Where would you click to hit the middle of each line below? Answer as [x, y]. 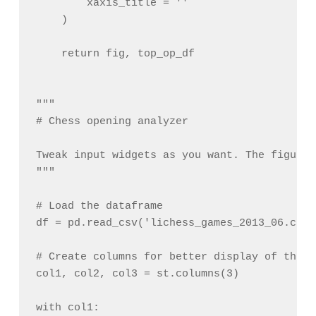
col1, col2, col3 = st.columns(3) [137, 274]
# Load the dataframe [99, 207]
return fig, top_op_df [115, 54]
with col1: [67, 308]
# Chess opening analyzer [112, 122]
